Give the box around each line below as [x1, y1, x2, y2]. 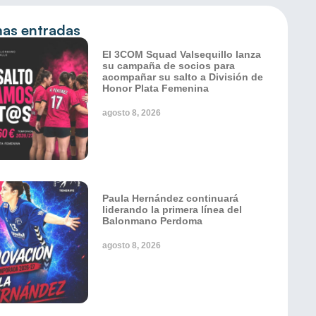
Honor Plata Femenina [102, 83, 209, 94]
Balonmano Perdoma [102, 214, 202, 226]
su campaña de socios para [102, 60, 235, 71]
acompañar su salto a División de [102, 71, 263, 83]
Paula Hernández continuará [102, 192, 238, 204]
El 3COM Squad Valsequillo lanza [102, 49, 261, 60]
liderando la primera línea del [102, 203, 242, 215]
